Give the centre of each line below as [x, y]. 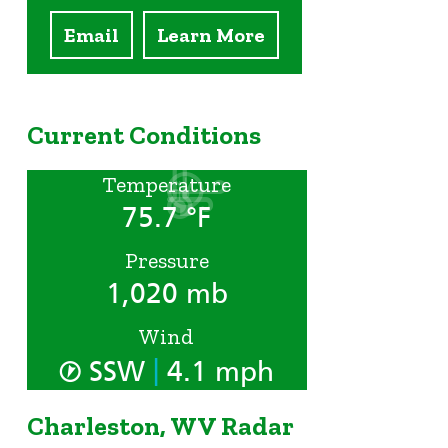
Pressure [166, 261]
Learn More [210, 35]
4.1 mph [216, 372]
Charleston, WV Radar [160, 425]
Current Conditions [143, 134]
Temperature [166, 185]
